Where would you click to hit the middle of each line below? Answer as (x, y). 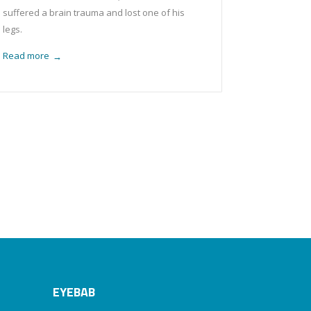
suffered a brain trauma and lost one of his (94, 12)
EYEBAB (74, 292)
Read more (26, 56)
